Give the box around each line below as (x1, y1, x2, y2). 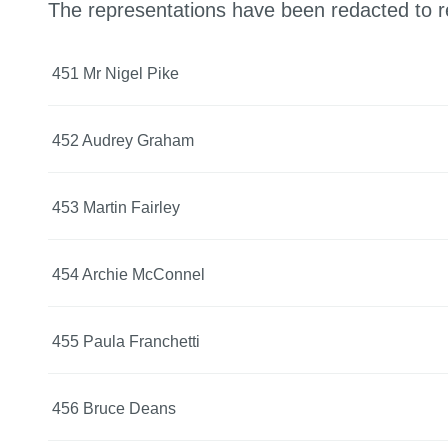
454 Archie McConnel (52, 265, 205, 283)
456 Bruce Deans (52, 399, 176, 417)
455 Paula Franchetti (52, 332, 200, 350)
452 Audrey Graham (52, 131, 194, 149)
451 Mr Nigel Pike (52, 64, 179, 82)
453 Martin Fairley (52, 198, 180, 216)
